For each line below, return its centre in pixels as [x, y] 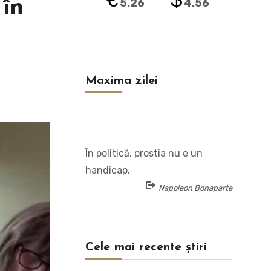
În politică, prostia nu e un [144, 153]
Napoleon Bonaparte [195, 188]
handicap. [107, 170]
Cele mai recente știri [146, 247]
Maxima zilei [121, 81]
